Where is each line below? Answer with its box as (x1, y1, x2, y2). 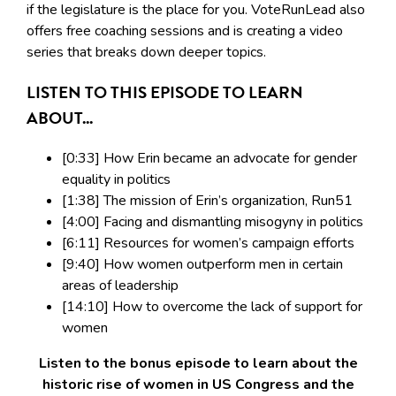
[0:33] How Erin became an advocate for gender (62, 148, 357, 168)
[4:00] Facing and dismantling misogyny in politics (62, 211, 363, 232)
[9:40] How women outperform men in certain (62, 254, 343, 274)
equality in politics (62, 169, 171, 189)
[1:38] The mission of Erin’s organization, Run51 (62, 190, 353, 210)
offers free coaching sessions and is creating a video (27, 21, 343, 42)
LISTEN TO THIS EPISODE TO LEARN (27, 79, 303, 105)
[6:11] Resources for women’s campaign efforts (62, 232, 354, 253)
